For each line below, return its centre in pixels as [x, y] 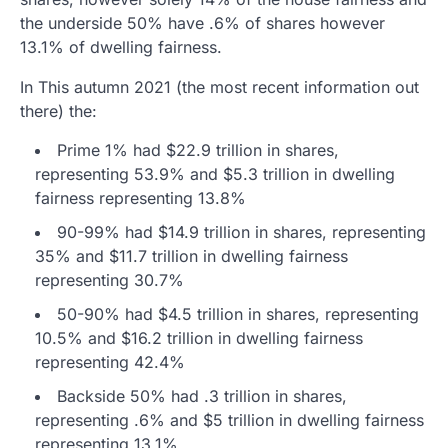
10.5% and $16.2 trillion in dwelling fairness [199, 337]
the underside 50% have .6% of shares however [202, 22]
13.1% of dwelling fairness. [121, 46]
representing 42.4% [110, 361]
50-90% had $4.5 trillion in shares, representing [238, 313]
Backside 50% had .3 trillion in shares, [202, 395]
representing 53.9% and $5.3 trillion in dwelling [215, 173]
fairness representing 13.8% [140, 197]
